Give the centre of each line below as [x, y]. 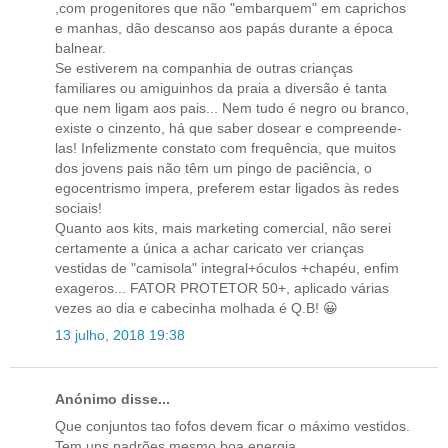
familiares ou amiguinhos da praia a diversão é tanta [221, 87]
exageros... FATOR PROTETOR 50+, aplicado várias [222, 287]
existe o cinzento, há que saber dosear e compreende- [228, 127]
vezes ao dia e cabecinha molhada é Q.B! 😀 [196, 307]
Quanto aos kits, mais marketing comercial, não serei [223, 227]
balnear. [80, 47]
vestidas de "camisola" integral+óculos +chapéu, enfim [227, 267]
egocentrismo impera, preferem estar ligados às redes [227, 187]
